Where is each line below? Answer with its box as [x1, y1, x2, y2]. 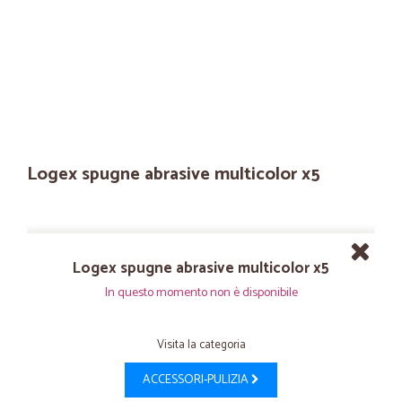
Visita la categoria [156, 336, 246, 354]
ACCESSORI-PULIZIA [143, 370, 251, 390]
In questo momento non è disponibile [104, 283, 298, 303]
